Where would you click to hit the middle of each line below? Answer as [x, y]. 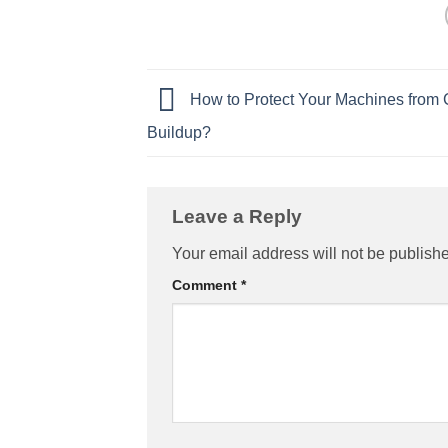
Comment [206, 285]
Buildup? [179, 132]
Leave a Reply [237, 216]
